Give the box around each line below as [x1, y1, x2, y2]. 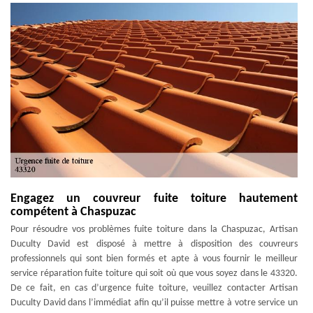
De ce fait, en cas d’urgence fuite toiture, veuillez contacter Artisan [10, 282, 298, 293]
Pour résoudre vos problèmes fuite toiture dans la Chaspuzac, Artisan [10, 224, 298, 235]
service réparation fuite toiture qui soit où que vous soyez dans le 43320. [10, 268, 298, 279]
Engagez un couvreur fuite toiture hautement [10, 191, 298, 205]
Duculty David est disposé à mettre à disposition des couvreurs [10, 238, 298, 249]
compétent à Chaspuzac [10, 205, 136, 219]
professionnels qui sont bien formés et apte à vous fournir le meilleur [10, 253, 298, 264]
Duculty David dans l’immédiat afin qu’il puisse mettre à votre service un [10, 297, 298, 308]
